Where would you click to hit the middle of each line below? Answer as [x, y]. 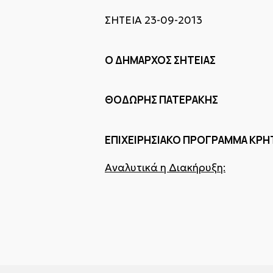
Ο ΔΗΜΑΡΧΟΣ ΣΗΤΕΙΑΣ [160, 60]
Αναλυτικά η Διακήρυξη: [165, 168]
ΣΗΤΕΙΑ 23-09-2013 [154, 20]
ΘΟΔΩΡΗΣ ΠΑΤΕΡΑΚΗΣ [161, 100]
